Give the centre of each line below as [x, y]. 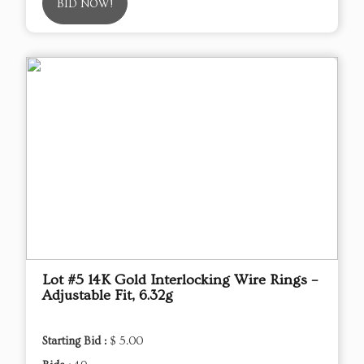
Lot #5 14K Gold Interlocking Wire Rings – [180, 279]
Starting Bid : [76, 341]
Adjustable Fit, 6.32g [108, 295]
